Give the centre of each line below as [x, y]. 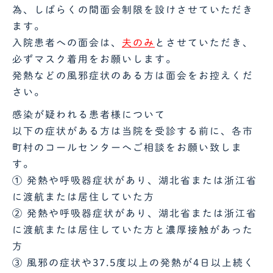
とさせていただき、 [204, 42]
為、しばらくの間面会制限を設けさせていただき [133, 9]
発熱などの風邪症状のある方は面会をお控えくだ [133, 75]
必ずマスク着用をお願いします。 [94, 59]
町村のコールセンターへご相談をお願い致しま [127, 147]
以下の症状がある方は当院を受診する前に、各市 [133, 131]
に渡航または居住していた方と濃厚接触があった [133, 229]
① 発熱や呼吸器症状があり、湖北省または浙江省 [135, 180]
